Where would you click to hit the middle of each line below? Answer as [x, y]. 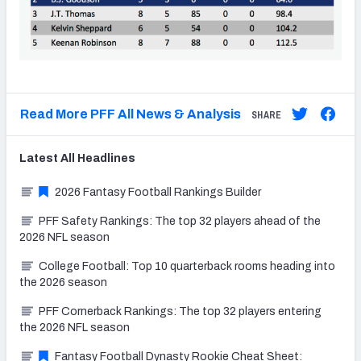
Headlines [105, 158]
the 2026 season [63, 282]
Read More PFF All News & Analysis [130, 114]
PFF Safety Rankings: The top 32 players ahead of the [180, 221]
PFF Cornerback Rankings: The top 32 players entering [180, 311]
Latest [40, 158]
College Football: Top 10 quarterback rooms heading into [187, 266]
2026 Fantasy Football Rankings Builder [158, 192]
